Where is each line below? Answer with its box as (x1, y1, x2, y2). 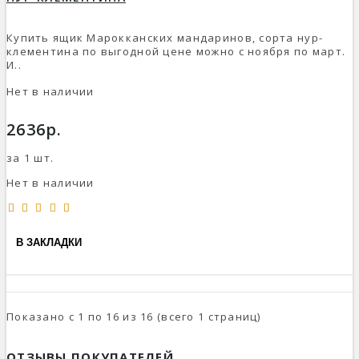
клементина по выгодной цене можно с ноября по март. (6, 43, 346, 58)
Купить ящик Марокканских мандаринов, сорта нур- (6, 30, 324, 45)
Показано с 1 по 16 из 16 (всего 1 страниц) (6, 309, 261, 325)
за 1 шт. (6, 150, 54, 165)
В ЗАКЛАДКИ (16, 236, 82, 249)
